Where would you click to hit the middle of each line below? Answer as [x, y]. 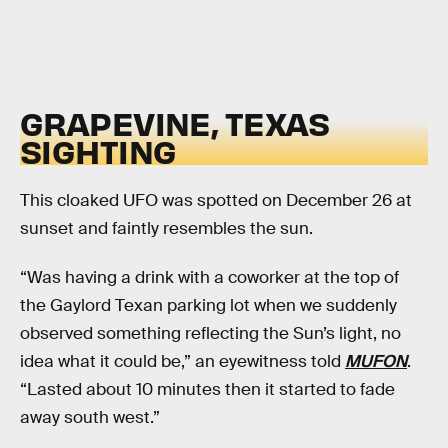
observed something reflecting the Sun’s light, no [210, 334]
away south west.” [90, 418]
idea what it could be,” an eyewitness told [182, 362]
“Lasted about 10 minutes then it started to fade [207, 390]
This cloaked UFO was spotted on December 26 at [216, 200]
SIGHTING [98, 151]
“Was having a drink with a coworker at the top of [209, 278]
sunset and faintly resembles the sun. [166, 228]
